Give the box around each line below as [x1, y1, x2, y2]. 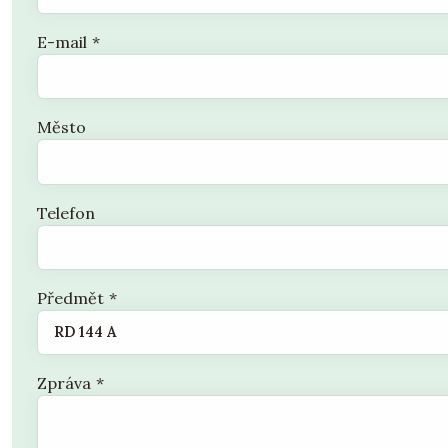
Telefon [37, 202, 95, 223]
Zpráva [37, 372, 91, 393]
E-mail [37, 32, 87, 53]
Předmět [37, 287, 104, 308]
